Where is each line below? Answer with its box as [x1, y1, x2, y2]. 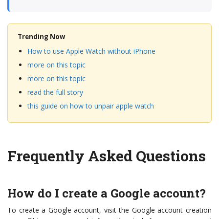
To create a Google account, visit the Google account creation [7, 205, 212, 215]
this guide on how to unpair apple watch [27, 101, 154, 111]
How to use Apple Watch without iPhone [27, 46, 155, 56]
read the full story [27, 88, 83, 97]
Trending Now [18, 32, 65, 42]
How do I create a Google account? [7, 185, 206, 201]
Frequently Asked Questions [7, 146, 206, 166]
